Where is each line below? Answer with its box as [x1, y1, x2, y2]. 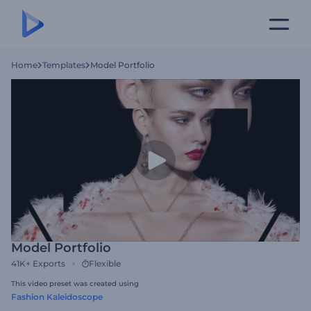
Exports [33, 258, 65, 269]
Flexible [89, 258, 121, 269]
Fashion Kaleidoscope [11, 292, 103, 302]
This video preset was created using [11, 279, 139, 288]
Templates [42, 60, 85, 70]
